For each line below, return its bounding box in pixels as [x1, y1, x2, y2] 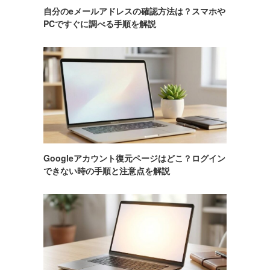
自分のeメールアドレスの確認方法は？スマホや [43, 5, 225, 17]
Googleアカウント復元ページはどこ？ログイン [43, 151, 225, 164]
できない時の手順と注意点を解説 [43, 164, 170, 177]
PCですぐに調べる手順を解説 [43, 17, 156, 30]
